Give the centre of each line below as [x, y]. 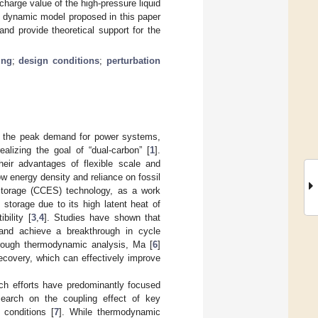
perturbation [134, 60]
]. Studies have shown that [102, 217]
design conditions [59, 60]
